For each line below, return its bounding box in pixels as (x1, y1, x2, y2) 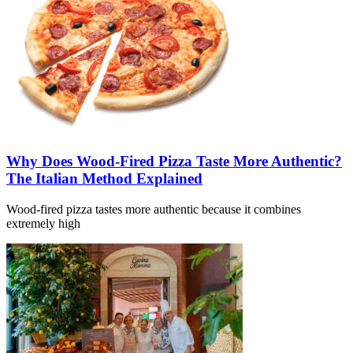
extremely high (6, 216, 80, 230)
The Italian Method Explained (6, 169, 203, 187)
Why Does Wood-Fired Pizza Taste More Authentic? (6, 152, 342, 169)
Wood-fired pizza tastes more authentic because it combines (6, 202, 301, 216)
